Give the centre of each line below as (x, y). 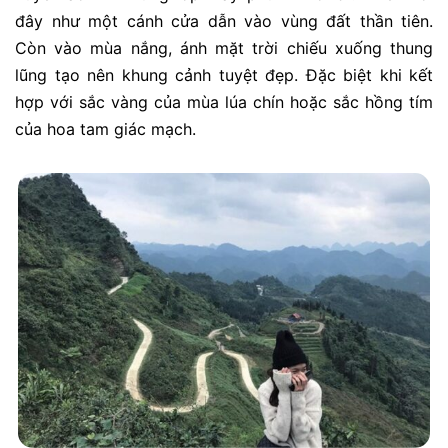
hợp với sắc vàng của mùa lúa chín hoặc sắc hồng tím (224, 101)
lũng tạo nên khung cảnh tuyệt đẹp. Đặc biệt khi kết (224, 74)
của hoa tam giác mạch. (105, 128)
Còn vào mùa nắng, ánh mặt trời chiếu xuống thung (224, 47)
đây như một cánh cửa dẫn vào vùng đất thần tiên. (224, 20)
